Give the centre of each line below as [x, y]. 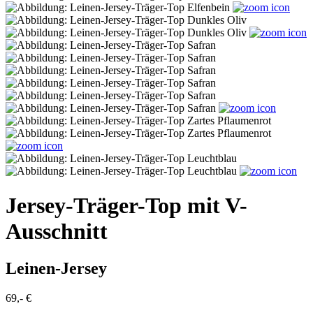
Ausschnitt [57, 231]
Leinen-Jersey [56, 268]
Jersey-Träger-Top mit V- [126, 205]
